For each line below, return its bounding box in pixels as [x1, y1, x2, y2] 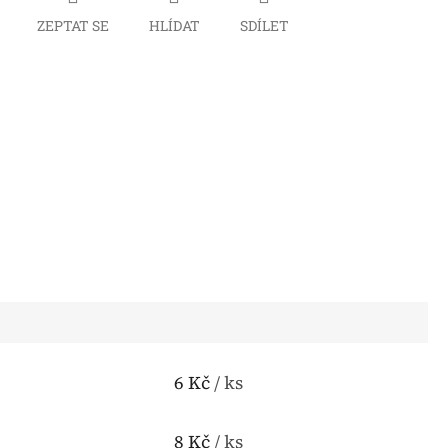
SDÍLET [239, 15, 289, 35]
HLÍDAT [148, 15, 200, 35]
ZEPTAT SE [36, 15, 109, 35]
